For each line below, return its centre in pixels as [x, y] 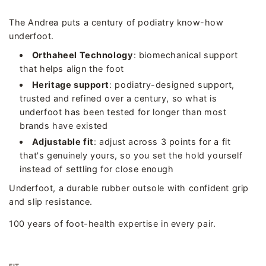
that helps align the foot [72, 69]
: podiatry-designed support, [172, 85]
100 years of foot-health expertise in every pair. [113, 224]
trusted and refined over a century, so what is [118, 98]
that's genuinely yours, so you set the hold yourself [131, 155]
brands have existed [64, 126]
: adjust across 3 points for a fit [162, 142]
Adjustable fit [63, 142]
